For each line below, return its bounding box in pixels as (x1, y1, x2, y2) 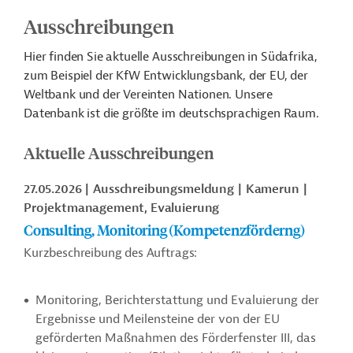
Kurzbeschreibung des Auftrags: (24, 245, 198, 261)
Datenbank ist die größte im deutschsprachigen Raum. (24, 106, 322, 121)
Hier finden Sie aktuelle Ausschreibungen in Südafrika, (24, 49, 318, 65)
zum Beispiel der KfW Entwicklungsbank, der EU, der (24, 68, 308, 84)
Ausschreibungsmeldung (93, 181, 234, 197)
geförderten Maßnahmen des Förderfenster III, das (35, 330, 316, 346)
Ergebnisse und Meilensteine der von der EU (35, 311, 280, 327)
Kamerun (245, 181, 299, 197)
